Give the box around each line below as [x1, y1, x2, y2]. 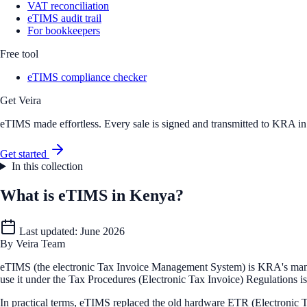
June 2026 [80, 225, 125, 237]
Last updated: [16, 225, 80, 237]
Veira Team [16, 237, 65, 249]
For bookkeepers [27, 25, 100, 36]
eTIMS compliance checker [27, 71, 147, 83]
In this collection [11, 160, 83, 172]
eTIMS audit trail [27, 12, 101, 24]
